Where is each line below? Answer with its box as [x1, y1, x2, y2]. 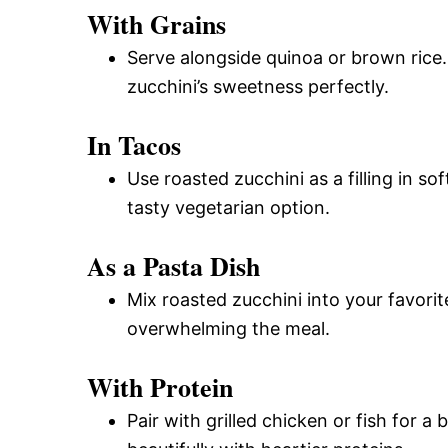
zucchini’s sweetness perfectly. [127, 75, 389, 97]
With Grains [87, 4, 226, 43]
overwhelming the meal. [127, 317, 330, 339]
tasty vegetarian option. [127, 196, 330, 218]
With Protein [87, 367, 233, 406]
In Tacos [87, 125, 181, 164]
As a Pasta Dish [87, 246, 260, 285]
